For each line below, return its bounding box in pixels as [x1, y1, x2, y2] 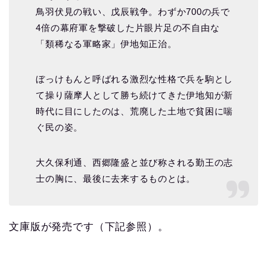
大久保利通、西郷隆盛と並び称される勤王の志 [36, 157, 234, 167]
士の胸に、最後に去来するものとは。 [36, 173, 196, 184]
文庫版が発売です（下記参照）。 [9, 221, 169, 232]
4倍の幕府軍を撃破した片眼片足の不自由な [36, 22, 220, 33]
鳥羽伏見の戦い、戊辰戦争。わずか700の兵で [36, 6, 230, 17]
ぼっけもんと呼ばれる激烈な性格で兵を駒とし [36, 73, 234, 84]
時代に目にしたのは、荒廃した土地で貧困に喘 [36, 105, 234, 116]
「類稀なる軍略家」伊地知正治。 [36, 38, 177, 49]
